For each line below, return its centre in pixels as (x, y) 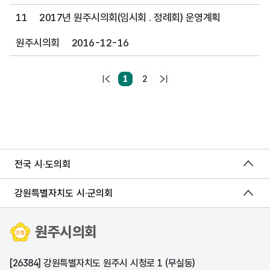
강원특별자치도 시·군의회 (64, 193)
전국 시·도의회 (42, 164)
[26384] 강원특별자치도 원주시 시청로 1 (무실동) (102, 263)
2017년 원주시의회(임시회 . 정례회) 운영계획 (130, 17)
